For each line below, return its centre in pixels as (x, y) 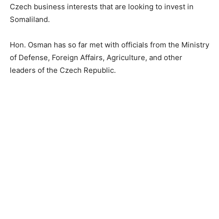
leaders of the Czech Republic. (63, 70)
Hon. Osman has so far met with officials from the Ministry (109, 45)
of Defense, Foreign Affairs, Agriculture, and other (96, 58)
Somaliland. (30, 20)
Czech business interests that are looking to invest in (102, 7)
